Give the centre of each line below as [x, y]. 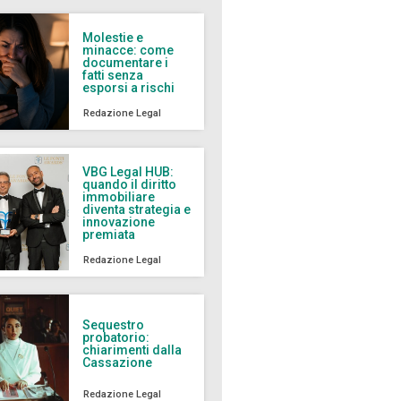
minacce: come [128, 50]
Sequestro [114, 324]
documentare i [126, 62]
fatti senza [113, 75]
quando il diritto [130, 184]
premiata [109, 234]
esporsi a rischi [129, 87]
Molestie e [113, 37]
